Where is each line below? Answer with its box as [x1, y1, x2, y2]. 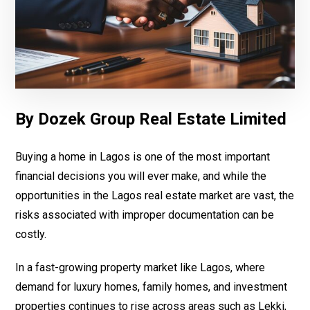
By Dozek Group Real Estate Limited [15, 109, 287, 129]
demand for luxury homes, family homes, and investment [15, 280, 288, 293]
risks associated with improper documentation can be [15, 208, 275, 221]
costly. [15, 227, 47, 241]
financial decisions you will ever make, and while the [15, 169, 267, 183]
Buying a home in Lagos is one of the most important [15, 149, 271, 163]
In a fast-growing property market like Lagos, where [15, 260, 266, 274]
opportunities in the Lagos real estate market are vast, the [15, 188, 295, 202]
